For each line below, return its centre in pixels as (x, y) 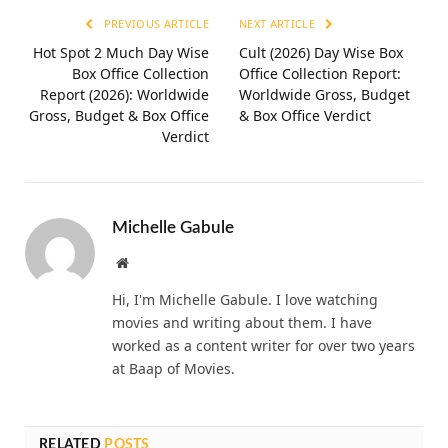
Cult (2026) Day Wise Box (321, 53)
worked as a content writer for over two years (263, 346)
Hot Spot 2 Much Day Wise (121, 53)
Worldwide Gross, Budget (324, 95)
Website (149, 262)
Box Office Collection (140, 74)
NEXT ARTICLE (279, 24)
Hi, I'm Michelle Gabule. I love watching (245, 300)
